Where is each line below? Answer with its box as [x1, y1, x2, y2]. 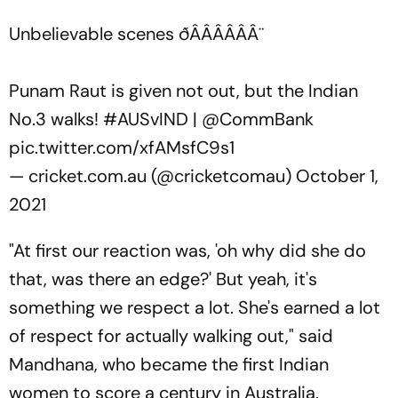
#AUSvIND [103, 107, 188, 131]
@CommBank [202, 107, 314, 131]
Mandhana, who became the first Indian [9, 353, 329, 376]
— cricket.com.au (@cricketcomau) [9, 164, 296, 187]
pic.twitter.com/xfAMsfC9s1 [9, 136, 235, 159]
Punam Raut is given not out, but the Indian [9, 79, 358, 102]
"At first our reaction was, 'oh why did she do [9, 239, 366, 262]
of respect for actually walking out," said [9, 324, 333, 347]
